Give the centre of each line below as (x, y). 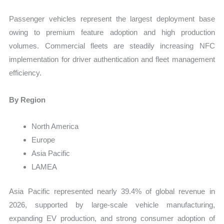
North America (55, 126)
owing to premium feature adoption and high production (112, 32)
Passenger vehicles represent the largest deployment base (112, 19)
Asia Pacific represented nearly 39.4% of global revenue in (112, 191)
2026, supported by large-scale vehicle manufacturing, (112, 205)
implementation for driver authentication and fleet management (112, 59)
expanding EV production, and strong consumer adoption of (112, 218)
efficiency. (25, 73)
